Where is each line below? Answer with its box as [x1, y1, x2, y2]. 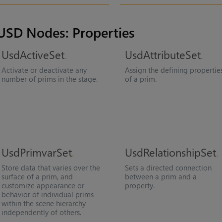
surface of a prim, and [1, 171, 73, 182]
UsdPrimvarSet [1, 145, 72, 160]
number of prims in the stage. [1, 73, 98, 84]
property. [125, 180, 155, 191]
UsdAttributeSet [125, 47, 201, 62]
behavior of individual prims [1, 189, 94, 200]
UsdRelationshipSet [125, 145, 217, 160]
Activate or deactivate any [1, 64, 87, 75]
